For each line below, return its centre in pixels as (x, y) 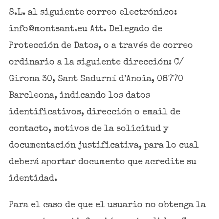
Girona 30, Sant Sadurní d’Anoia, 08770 (96, 79)
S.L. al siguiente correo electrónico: (93, 12)
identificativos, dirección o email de (94, 112)
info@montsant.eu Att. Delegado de (85, 29)
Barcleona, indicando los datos (79, 96)
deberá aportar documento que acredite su (102, 162)
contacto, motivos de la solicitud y (88, 129)
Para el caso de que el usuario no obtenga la (107, 205)
